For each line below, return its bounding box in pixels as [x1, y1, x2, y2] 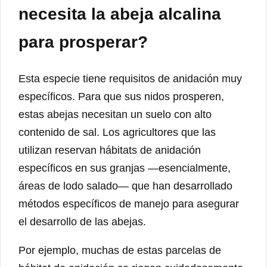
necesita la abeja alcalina [18, 4, 221, 23]
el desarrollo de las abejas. [18, 215, 146, 228]
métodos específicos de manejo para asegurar [18, 197, 239, 210]
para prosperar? [18, 32, 148, 51]
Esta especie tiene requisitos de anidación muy [18, 72, 242, 85]
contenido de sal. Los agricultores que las [18, 126, 216, 138]
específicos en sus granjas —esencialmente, [18, 162, 231, 174]
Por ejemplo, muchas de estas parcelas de [18, 244, 221, 256]
